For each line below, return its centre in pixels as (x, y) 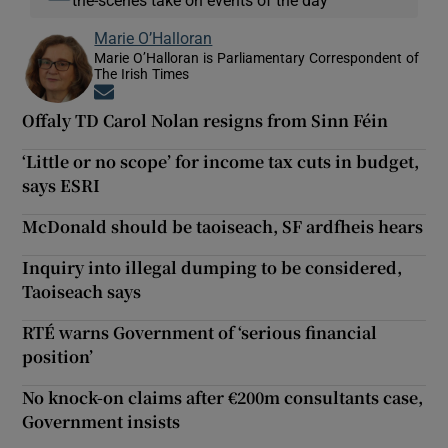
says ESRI (61, 185)
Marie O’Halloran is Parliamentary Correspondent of (257, 57)
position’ (58, 356)
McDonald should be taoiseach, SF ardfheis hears (223, 226)
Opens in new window (186, 93)
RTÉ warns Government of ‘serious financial (200, 332)
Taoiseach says (82, 291)
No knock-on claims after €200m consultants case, (223, 397)
